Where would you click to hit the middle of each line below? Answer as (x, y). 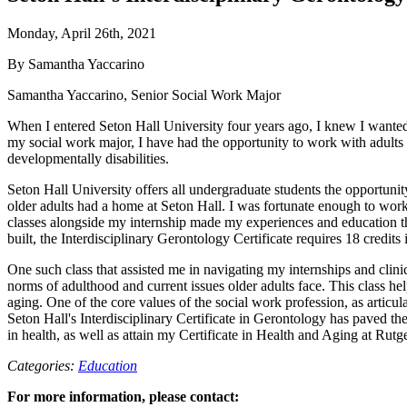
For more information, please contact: (123, 396)
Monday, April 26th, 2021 (82, 33)
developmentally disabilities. (88, 158)
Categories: (43, 365)
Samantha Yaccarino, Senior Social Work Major (144, 94)
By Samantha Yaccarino (76, 64)
